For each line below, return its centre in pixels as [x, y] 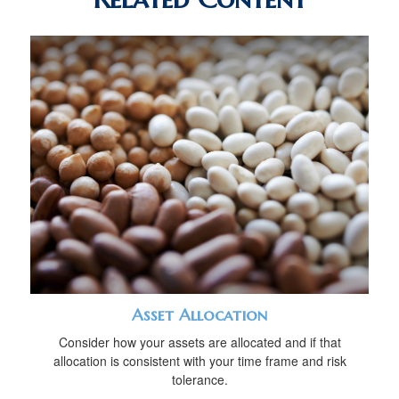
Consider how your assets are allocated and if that [199, 342]
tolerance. [199, 379]
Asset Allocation [199, 315]
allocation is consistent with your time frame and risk [199, 361]
